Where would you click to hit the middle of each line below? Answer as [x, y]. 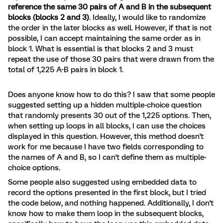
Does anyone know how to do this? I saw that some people [111, 95]
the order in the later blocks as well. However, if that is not [110, 28]
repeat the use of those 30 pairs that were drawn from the [111, 59]
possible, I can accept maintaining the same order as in [104, 39]
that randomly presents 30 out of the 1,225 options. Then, [110, 116]
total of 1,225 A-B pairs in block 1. [66, 70]
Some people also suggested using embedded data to [102, 182]
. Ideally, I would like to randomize [147, 18]
